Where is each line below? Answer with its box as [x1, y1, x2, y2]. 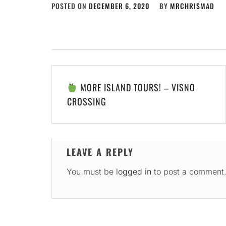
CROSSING [67, 95, 106, 108]
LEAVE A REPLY [66, 145, 134, 158]
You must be [66, 166, 116, 177]
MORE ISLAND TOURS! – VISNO [77, 81, 195, 94]
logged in [116, 166, 151, 177]
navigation [51, 84, 102, 102]
